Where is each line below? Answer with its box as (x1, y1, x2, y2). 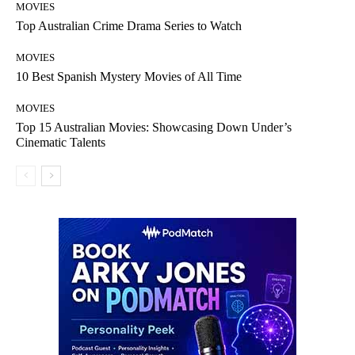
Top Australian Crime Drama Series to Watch (16, 18, 242, 32)
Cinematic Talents (16, 135, 105, 149)
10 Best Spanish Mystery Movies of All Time (16, 69, 242, 83)
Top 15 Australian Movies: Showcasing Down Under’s (16, 120, 292, 134)
